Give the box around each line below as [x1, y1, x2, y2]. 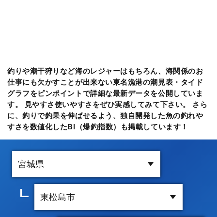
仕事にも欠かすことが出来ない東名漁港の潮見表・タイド [7, 77, 203, 86]
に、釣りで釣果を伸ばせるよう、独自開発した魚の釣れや [7, 111, 203, 120]
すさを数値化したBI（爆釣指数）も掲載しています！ [7, 122, 188, 131]
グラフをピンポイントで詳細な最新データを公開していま [7, 89, 203, 97]
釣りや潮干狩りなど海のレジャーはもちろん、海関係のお [7, 66, 203, 75]
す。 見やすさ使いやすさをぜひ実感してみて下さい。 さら [7, 100, 208, 108]
